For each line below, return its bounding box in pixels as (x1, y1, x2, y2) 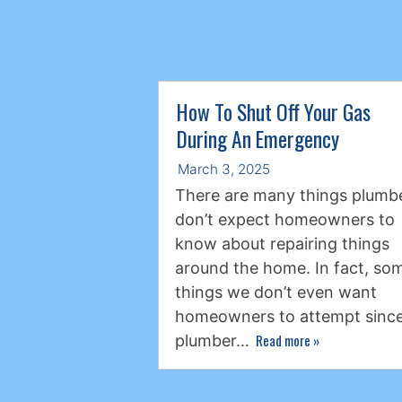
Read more (255, 329, 313, 350)
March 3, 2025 (177, 161, 270, 179)
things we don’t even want (174, 282, 377, 301)
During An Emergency (176, 123, 339, 155)
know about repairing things (174, 233, 389, 253)
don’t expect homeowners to (174, 209, 395, 229)
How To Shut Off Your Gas (176, 96, 371, 128)
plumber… (174, 330, 254, 350)
